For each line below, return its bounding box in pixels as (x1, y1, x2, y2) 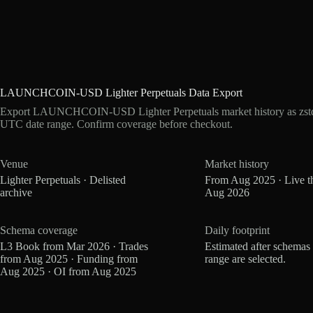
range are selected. (205, 252, 286, 265)
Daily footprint (205, 224, 270, 236)
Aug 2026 (205, 186, 250, 198)
